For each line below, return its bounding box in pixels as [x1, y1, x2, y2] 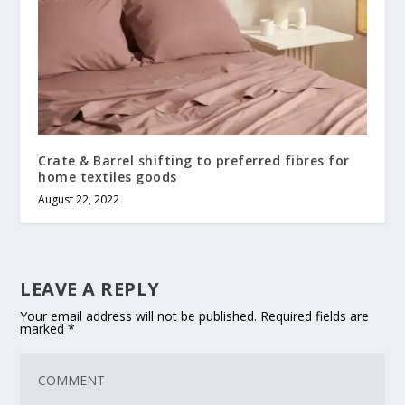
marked [20, 319, 69, 337]
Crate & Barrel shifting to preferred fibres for [38, 151, 350, 169]
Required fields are [260, 306, 370, 325]
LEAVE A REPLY [20, 276, 160, 301]
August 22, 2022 [38, 191, 120, 207]
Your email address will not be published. [20, 306, 258, 325]
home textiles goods [38, 167, 177, 185]
